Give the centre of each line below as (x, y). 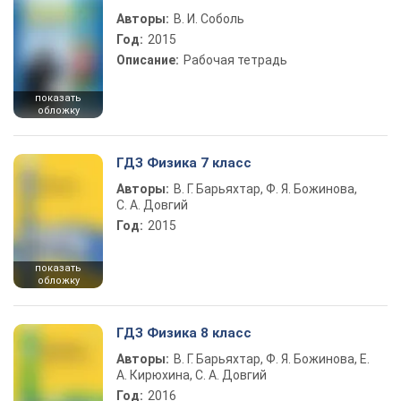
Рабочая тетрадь (235, 60)
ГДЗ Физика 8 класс (184, 333)
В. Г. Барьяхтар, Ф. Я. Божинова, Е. (272, 359)
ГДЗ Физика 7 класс (184, 163)
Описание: (148, 60)
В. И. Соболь (209, 19)
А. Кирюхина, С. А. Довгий (192, 375)
